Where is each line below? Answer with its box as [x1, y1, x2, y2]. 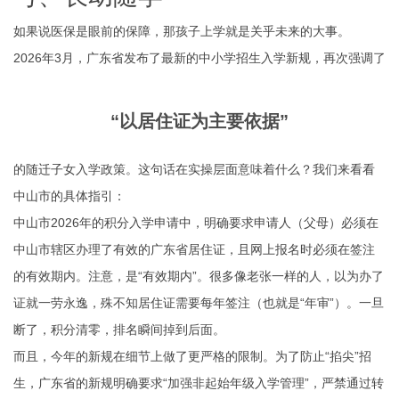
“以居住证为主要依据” [110, 111, 289, 131]
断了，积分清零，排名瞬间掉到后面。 [13, 322, 225, 337]
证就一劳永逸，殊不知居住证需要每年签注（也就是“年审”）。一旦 [13, 296, 384, 310]
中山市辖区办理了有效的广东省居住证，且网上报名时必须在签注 [13, 242, 375, 256]
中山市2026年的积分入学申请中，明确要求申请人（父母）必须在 [13, 216, 379, 230]
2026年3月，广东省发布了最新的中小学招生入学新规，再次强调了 [13, 51, 386, 65]
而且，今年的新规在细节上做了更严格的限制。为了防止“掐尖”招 [13, 349, 371, 363]
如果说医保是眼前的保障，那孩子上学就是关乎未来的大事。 [13, 24, 350, 38]
